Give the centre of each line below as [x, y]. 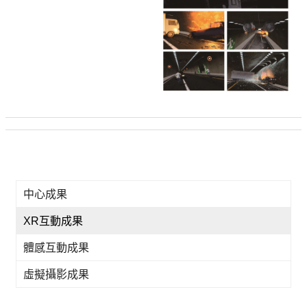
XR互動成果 [53, 221]
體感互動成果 [57, 248]
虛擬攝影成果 [57, 275]
